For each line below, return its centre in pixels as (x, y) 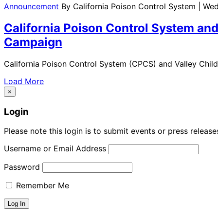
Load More (24, 81)
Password (22, 167)
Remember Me (41, 186)
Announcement (33, 7)
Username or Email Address (55, 149)
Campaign (33, 42)
